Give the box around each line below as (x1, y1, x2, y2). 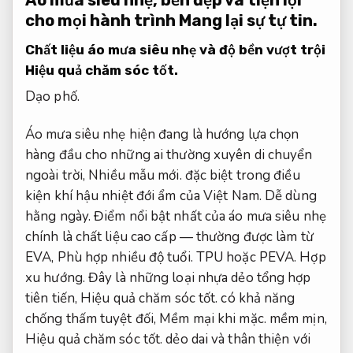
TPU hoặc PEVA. (192, 248, 300, 267)
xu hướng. (25, 269, 85, 288)
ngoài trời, (25, 166, 89, 185)
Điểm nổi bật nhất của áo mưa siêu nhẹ (91, 207, 326, 226)
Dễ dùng (265, 187, 317, 206)
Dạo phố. (25, 87, 80, 106)
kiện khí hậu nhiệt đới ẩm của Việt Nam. (25, 187, 265, 206)
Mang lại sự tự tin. (179, 11, 318, 31)
